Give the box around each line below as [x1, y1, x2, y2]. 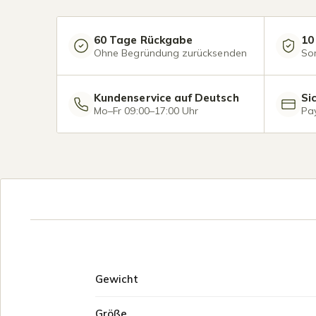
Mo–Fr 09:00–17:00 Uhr [94, 104, 199, 117]
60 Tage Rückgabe [94, 32, 193, 47]
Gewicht [95, 272, 138, 286]
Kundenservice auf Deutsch [94, 91, 239, 104]
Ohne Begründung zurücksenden [94, 46, 247, 59]
